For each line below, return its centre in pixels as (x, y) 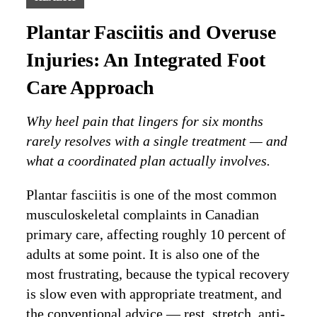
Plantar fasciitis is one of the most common (152, 195)
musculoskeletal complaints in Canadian (143, 215)
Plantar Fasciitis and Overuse (151, 33)
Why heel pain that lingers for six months (145, 121)
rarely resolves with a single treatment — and (157, 141)
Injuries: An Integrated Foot (146, 60)
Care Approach (91, 88)
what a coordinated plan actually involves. (149, 161)
